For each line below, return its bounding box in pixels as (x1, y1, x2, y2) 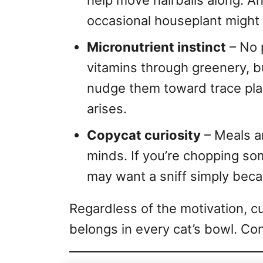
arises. (87, 101, 127, 116)
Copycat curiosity (87, 127, 201, 143)
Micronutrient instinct (87, 39, 226, 55)
